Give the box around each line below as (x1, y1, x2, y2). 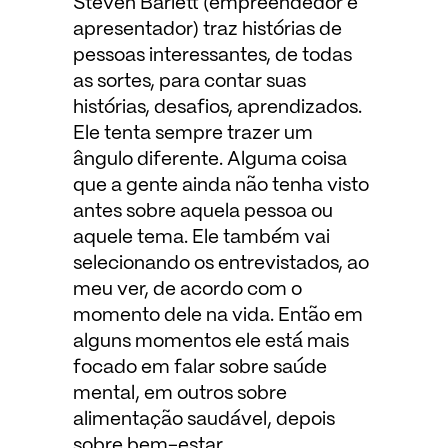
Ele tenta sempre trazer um (72, 124, 313, 143)
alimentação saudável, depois (72, 410, 335, 429)
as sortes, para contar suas (72, 72, 306, 91)
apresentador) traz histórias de (72, 20, 342, 39)
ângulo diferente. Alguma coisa (72, 150, 347, 169)
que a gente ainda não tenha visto (72, 176, 369, 195)
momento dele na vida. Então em (72, 306, 363, 325)
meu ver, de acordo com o (72, 280, 302, 299)
